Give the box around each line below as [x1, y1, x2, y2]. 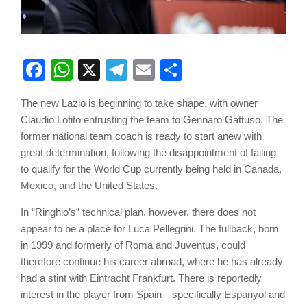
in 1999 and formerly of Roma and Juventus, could [21, 239, 245, 251]
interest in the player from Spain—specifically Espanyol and [21, 288, 285, 301]
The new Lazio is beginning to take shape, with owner [21, 97, 258, 110]
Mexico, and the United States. [21, 180, 158, 192]
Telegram [127, 58, 219, 83]
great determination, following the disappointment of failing [21, 147, 276, 159]
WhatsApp [73, 58, 174, 83]
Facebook [45, 58, 143, 83]
